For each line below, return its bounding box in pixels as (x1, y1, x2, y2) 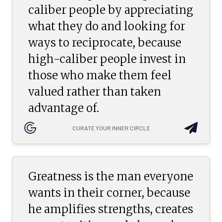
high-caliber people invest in (28, 52, 186, 66)
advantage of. (28, 101, 99, 115)
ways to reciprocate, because (28, 36, 181, 50)
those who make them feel (28, 68, 171, 83)
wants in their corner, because (28, 185, 190, 200)
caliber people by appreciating (28, 3, 193, 17)
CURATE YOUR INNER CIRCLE (72, 124, 150, 132)
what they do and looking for (28, 19, 185, 34)
